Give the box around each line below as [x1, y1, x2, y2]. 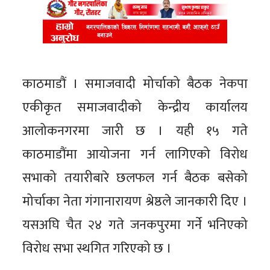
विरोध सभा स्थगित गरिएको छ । [22, 237, 172, 260]
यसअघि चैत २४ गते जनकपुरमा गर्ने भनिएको [22, 213, 248, 236]
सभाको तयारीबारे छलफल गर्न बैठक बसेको [22, 166, 248, 189]
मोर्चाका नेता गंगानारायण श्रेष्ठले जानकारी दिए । [22, 190, 248, 213]
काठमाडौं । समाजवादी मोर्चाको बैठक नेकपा [22, 72, 248, 95]
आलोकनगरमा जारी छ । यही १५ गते [22, 119, 248, 142]
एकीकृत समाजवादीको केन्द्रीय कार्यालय [22, 96, 248, 119]
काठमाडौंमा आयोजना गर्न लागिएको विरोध [22, 143, 248, 166]
